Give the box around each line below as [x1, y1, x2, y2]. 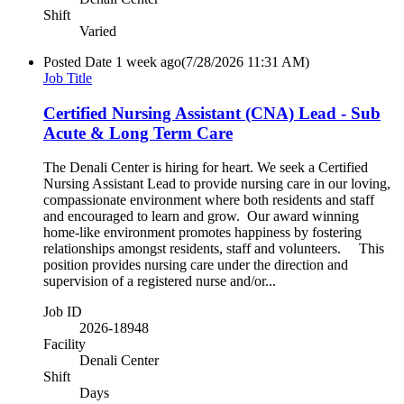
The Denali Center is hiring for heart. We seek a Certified [43, 160, 368, 176]
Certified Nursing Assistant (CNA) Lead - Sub [43, 103, 381, 123]
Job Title [43, 69, 92, 86]
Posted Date [43, 53, 112, 69]
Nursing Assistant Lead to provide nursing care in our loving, [43, 176, 390, 192]
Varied [79, 23, 116, 39]
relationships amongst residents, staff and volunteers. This [43, 241, 384, 257]
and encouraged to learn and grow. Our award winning [43, 208, 359, 225]
